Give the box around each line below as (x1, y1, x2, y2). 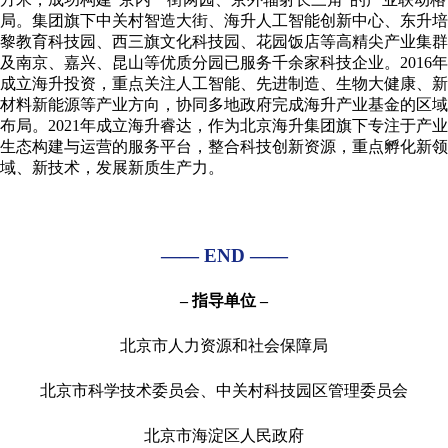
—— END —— (160, 244, 288, 266)
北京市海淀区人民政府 (144, 426, 304, 444)
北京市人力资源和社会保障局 (120, 336, 328, 354)
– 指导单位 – (180, 291, 268, 309)
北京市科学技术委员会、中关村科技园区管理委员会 (40, 381, 408, 399)
